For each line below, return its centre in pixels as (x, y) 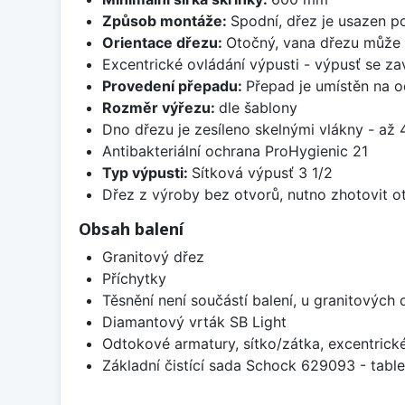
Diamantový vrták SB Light (194, 322)
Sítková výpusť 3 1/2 (262, 173)
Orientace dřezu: (164, 43)
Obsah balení (131, 229)
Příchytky (134, 279)
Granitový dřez (153, 257)
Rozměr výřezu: (160, 108)
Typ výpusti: (146, 173)
